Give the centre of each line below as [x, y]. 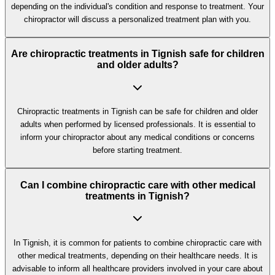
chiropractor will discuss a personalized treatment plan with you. [137, 19]
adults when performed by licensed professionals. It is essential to [137, 125]
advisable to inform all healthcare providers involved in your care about [137, 268]
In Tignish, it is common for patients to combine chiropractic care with [137, 242]
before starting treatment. [137, 150]
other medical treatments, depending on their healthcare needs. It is [137, 255]
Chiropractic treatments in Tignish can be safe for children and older [137, 112]
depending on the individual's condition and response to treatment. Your [137, 6]
